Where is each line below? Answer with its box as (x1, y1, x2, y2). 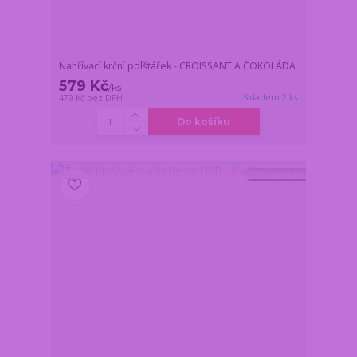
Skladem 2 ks (243, 92, 298, 104)
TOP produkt (249, 168, 301, 180)
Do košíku (177, 116, 231, 128)
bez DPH (87, 92, 124, 104)
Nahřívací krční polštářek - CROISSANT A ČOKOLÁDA (59, 59, 296, 73)
